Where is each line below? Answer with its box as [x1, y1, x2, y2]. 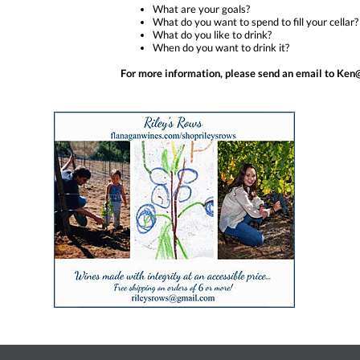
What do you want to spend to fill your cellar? [153, 14, 358, 28]
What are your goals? [153, 2, 250, 15]
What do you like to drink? [153, 27, 272, 41]
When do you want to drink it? [153, 40, 289, 54]
